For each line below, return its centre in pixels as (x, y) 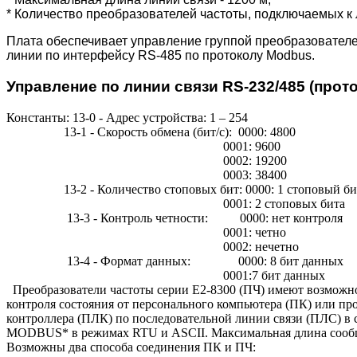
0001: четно (146, 232)
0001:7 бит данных (166, 275)
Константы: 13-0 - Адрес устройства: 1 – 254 (127, 117)
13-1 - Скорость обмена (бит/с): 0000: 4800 (151, 131)
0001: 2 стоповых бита (176, 203)
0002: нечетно (153, 246)
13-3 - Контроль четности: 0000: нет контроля (175, 218)
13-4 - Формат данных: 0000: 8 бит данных (175, 261)
